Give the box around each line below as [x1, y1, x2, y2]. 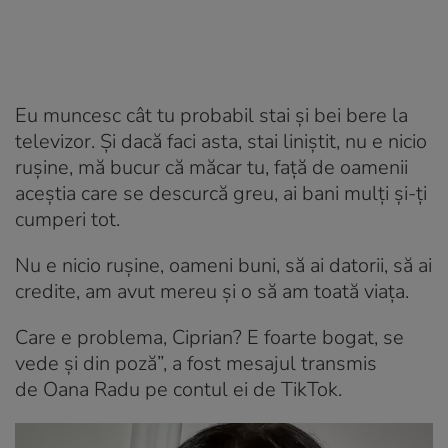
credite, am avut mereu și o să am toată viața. [15, 277, 409, 305]
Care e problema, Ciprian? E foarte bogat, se [15, 323, 404, 351]
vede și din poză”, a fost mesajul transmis [15, 349, 377, 377]
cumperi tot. [15, 205, 125, 233]
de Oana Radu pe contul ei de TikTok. [15, 375, 342, 403]
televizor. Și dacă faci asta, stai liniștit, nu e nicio [15, 127, 427, 155]
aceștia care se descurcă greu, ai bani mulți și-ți [15, 179, 427, 207]
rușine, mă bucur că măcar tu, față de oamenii [15, 153, 408, 181]
